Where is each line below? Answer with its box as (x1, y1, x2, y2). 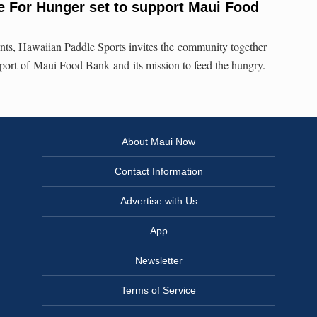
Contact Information (114, 166, 203, 178)
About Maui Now (122, 136, 195, 148)
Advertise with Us (120, 195, 197, 207)
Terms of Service (121, 284, 196, 296)
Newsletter (134, 255, 183, 267)
